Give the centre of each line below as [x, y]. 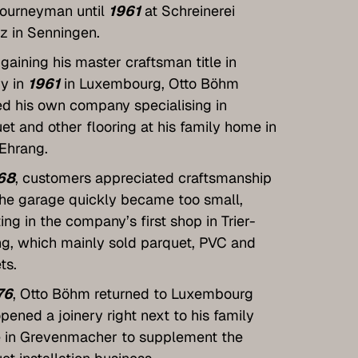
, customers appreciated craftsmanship [143, 177]
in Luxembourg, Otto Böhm [149, 83]
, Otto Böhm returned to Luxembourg [133, 293]
